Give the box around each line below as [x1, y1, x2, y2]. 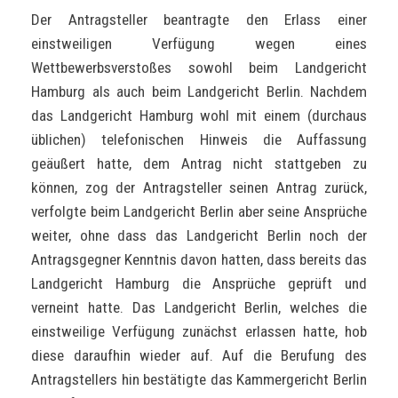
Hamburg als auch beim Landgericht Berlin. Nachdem [31, 82, 367, 100]
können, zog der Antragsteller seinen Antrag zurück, [31, 178, 367, 196]
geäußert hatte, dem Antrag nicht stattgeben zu [31, 154, 367, 172]
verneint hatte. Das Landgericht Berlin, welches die [31, 298, 367, 316]
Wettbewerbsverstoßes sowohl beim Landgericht [31, 58, 367, 76]
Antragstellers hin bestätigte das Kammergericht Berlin [31, 370, 367, 388]
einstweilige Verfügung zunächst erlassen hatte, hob [31, 322, 367, 340]
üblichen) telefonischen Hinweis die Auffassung [31, 130, 367, 148]
